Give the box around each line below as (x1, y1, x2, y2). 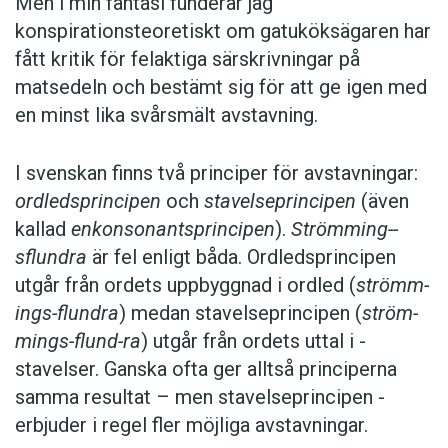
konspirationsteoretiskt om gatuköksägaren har (15, 19, 431, 44)
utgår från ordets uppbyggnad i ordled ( (15, 273, 356, 298)
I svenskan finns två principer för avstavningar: (15, 161, 418, 186)
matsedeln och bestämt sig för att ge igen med (15, 75, 427, 100)
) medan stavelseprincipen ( (119, 301, 362, 326)
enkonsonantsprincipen (71, 217, 275, 242)
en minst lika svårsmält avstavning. (15, 103, 318, 128)
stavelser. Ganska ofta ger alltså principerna (15, 357, 397, 382)
